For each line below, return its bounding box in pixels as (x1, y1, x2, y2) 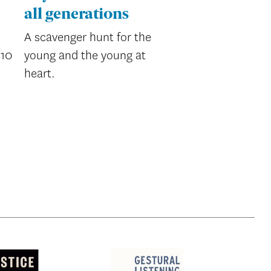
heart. (24, 65, 55, 82)
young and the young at (24, 47, 146, 64)
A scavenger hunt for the (24, 29, 152, 46)
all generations (24, 7, 129, 22)
